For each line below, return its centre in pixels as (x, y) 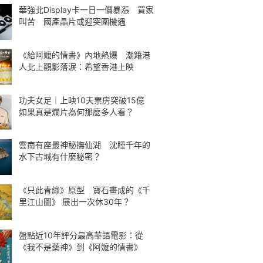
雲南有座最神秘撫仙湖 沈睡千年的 (85, 145)
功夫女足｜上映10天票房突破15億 (86, 100)
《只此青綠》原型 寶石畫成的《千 (85, 190)
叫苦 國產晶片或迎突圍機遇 (72, 21)
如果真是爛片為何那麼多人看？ (76, 112)
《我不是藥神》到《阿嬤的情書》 (80, 247)
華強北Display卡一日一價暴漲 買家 (86, 10)
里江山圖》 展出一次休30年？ (75, 202)
